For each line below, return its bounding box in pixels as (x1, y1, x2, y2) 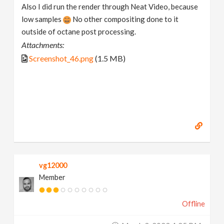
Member (39, 172, 66, 181)
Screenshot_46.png (29, 53, 94, 63)
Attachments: (21, 40, 64, 50)
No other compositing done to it (71, 14, 179, 24)
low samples (21, 14, 63, 24)
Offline (181, 199, 205, 208)
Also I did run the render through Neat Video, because (21, 2, 198, 11)
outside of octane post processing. (21, 27, 136, 36)
